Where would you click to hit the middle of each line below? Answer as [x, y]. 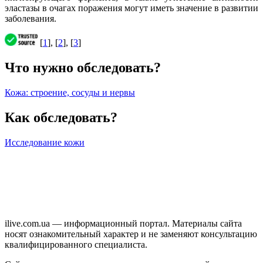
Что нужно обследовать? [83, 67]
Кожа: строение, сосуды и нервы [70, 92]
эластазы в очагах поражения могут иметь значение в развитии [131, 8]
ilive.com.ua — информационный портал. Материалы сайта [123, 223]
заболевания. [31, 18]
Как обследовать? [61, 117]
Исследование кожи [45, 142]
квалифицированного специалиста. [76, 244]
